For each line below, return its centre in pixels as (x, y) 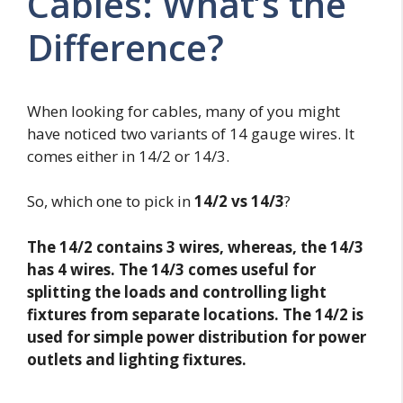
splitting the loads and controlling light (177, 291)
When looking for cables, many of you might (184, 111)
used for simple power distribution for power (197, 336)
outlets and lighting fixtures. (137, 359)
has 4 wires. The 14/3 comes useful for (171, 269)
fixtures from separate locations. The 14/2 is (195, 314)
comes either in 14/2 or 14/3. (128, 156)
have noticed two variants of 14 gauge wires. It (191, 133)
